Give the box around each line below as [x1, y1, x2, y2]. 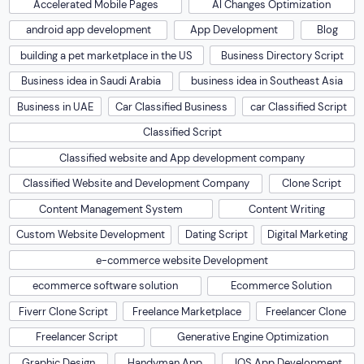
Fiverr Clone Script [18, 304, 108, 318]
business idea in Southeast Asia [191, 74, 343, 89]
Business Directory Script [221, 48, 344, 63]
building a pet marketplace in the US [20, 48, 193, 63]
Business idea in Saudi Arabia [21, 74, 161, 89]
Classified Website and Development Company [22, 176, 249, 191]
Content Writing [249, 201, 325, 216]
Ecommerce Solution [231, 279, 331, 293]
